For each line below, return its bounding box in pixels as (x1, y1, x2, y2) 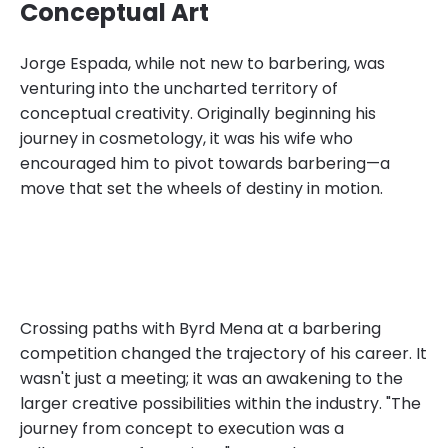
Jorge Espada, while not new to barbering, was (20, 51, 385, 75)
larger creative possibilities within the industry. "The (20, 391, 421, 415)
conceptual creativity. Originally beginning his (20, 101, 376, 125)
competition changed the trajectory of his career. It (20, 341, 427, 365)
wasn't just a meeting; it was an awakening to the (20, 366, 403, 390)
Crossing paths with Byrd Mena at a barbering (20, 316, 381, 340)
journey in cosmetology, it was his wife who (20, 126, 353, 150)
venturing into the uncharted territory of (20, 76, 338, 100)
